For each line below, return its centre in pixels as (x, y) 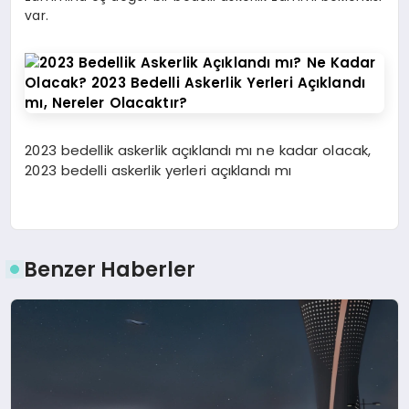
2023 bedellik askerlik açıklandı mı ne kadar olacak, (198, 151)
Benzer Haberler (110, 269)
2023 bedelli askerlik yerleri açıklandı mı (158, 171)
